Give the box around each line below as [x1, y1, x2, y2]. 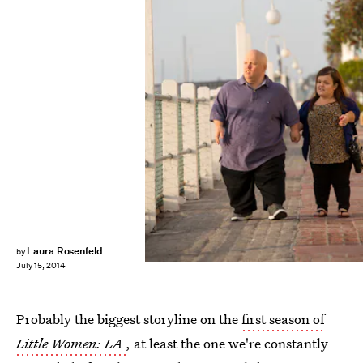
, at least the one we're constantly [126, 334, 328, 352]
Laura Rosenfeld [26, 244, 104, 258]
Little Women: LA [16, 334, 122, 352]
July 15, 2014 [16, 260, 66, 271]
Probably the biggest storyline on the [16, 310, 241, 328]
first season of [241, 310, 325, 328]
